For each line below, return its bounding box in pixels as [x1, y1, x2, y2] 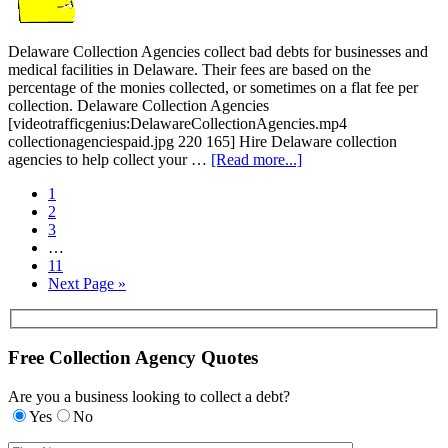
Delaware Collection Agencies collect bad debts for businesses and [8, 43, 428, 61]
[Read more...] [211, 151, 302, 169]
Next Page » [48, 275, 126, 293]
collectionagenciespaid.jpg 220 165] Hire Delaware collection [8, 133, 397, 151]
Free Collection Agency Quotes [8, 347, 258, 369]
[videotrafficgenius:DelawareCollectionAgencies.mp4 [8, 115, 347, 133]
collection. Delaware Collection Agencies [8, 97, 269, 115]
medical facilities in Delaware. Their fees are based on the [8, 61, 371, 79]
